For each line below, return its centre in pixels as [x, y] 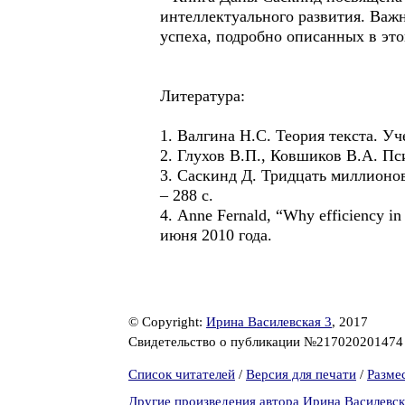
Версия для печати [301, 374]
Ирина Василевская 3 [269, 322]
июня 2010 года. [216, 235]
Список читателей [182, 374]
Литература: [202, 96]
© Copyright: [167, 322]
